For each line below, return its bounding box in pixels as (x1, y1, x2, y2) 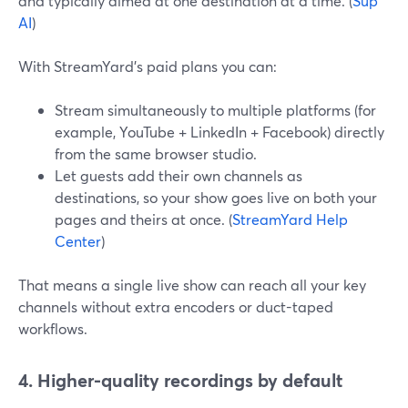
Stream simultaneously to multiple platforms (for (55, 100, 376, 119)
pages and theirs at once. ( (55, 209, 232, 229)
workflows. (18, 319, 87, 338)
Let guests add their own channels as (55, 166, 302, 185)
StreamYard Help (232, 209, 348, 229)
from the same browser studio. (55, 144, 257, 163)
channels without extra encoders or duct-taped (18, 297, 333, 316)
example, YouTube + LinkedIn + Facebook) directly (55, 122, 384, 141)
